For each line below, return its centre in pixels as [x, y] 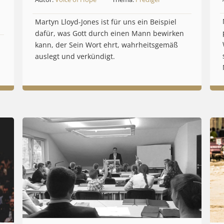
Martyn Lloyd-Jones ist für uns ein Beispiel [105, 22]
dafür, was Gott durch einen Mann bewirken [109, 33]
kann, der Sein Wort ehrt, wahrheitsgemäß [106, 45]
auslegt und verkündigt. [75, 56]
